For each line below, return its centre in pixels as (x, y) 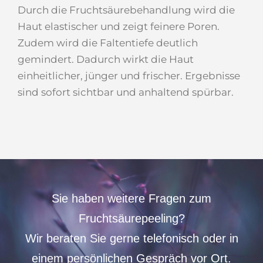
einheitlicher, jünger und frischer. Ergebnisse (129, 76)
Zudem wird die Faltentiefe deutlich (108, 43)
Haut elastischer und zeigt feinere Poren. (119, 27)
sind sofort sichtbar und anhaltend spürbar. (126, 92)
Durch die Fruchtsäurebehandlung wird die (126, 10)
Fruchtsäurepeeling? (131, 219)
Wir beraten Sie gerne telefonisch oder (127, 239)
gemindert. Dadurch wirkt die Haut (106, 60)
